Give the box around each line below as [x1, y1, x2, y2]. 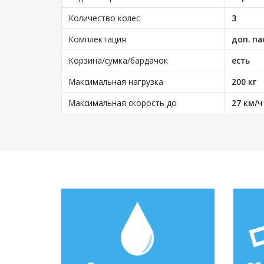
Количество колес [69, 12, 140, 24]
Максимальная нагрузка [69, 76, 163, 87]
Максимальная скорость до [69, 97, 177, 108]
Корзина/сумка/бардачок [69, 55, 168, 66]
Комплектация [69, 34, 126, 45]
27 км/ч [231, 97, 263, 108]
